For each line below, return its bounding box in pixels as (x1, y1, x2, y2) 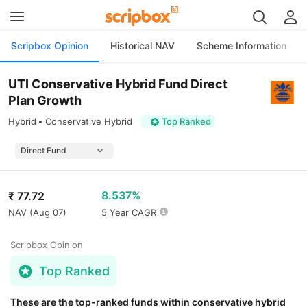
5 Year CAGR (101, 207, 156, 218)
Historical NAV (110, 40, 175, 51)
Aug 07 (33, 206, 63, 218)
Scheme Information (197, 40, 286, 51)
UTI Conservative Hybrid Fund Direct (8, 77, 228, 91)
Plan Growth (8, 93, 82, 108)
